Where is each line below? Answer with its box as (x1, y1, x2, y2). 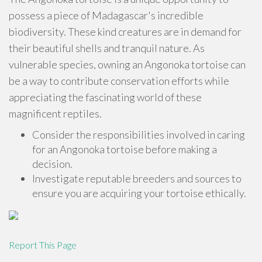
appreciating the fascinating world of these (9, 91, 202, 104)
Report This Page (9, 239, 77, 250)
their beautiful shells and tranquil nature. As (9, 42, 205, 54)
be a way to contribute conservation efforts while (9, 74, 229, 87)
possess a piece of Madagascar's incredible (9, 9, 204, 22)
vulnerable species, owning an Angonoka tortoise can (9, 58, 246, 71)
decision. (32, 157, 73, 170)
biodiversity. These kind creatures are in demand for (9, 25, 242, 38)
